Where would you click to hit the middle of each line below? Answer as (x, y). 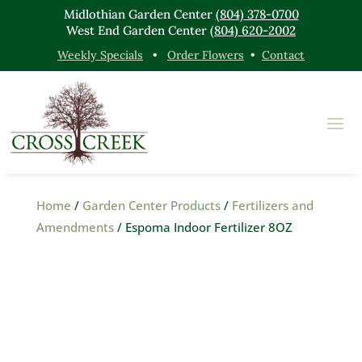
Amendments (75, 227)
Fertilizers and (272, 205)
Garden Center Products (151, 205)
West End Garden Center (138, 30)
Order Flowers (206, 55)
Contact (283, 55)
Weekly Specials (100, 55)
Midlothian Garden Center (139, 14)
